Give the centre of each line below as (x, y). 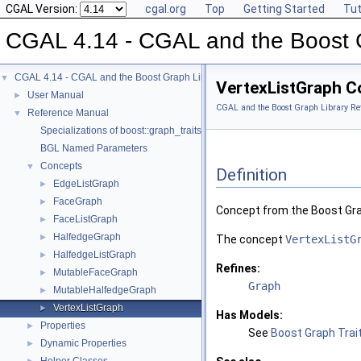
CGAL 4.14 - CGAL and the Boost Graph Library (119, 77)
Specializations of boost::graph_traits (121, 131)
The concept (251, 240)
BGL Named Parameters (94, 148)
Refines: (238, 269)
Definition (251, 174)
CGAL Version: (43, 9)
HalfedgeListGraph (95, 255)
